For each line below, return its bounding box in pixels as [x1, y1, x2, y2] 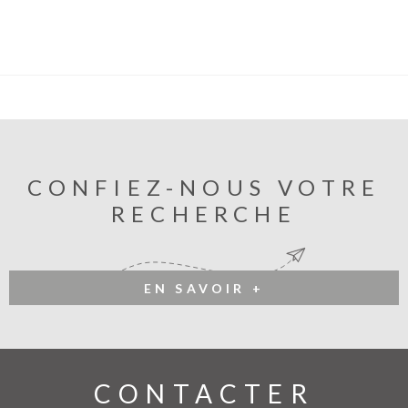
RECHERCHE [111, 199, 297, 227]
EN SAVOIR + [143, 280, 265, 295]
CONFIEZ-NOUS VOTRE [26, 173, 382, 200]
